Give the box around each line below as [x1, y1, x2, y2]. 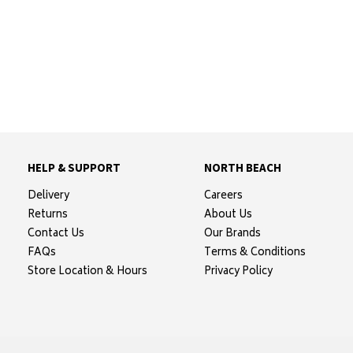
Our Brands [203, 225, 261, 243]
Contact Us [27, 225, 84, 243]
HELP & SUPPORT [27, 159, 121, 175]
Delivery [27, 187, 69, 206]
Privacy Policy [203, 262, 273, 281]
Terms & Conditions [203, 243, 306, 262]
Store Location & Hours [27, 262, 147, 281]
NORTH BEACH [203, 159, 281, 175]
